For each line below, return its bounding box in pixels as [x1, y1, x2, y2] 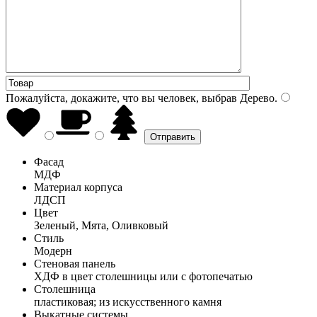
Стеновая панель [34, 257, 115, 270]
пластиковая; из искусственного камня [34, 295, 221, 308]
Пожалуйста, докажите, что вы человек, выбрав [6, 91, 237, 104]
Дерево [237, 91, 275, 104]
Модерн [34, 244, 72, 257]
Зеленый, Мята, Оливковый [34, 219, 168, 231]
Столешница [34, 282, 96, 295]
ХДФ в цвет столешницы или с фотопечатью [34, 270, 253, 282]
